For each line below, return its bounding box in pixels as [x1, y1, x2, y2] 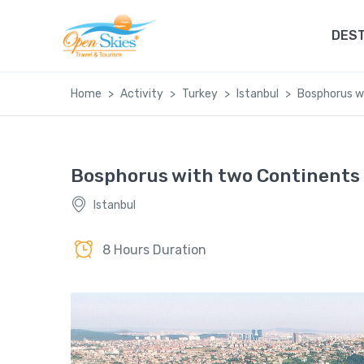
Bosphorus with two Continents [71, 164, 360, 187]
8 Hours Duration [102, 241, 206, 258]
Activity [120, 87, 163, 101]
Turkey [182, 87, 218, 101]
